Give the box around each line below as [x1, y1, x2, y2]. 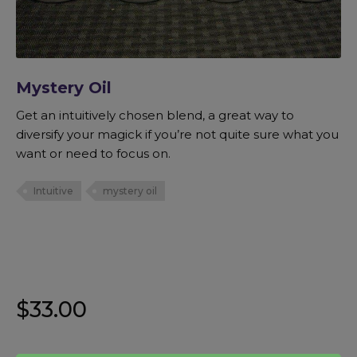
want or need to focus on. [16, 146, 171, 162]
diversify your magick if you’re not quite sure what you [16, 127, 339, 143]
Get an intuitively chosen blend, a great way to [16, 108, 294, 124]
